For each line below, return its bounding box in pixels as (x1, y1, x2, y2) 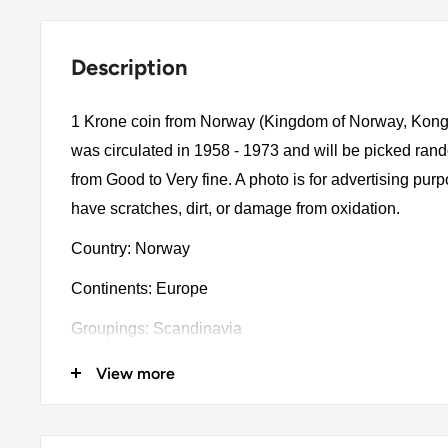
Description (71, 53, 188, 81)
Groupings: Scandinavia (71, 320, 242, 338)
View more (96, 363, 175, 383)
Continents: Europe (71, 279, 208, 297)
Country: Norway (71, 239, 190, 257)
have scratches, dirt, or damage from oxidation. (71, 199, 404, 217)
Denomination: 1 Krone (71, 360, 235, 378)
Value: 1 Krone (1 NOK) (71, 400, 238, 418)
